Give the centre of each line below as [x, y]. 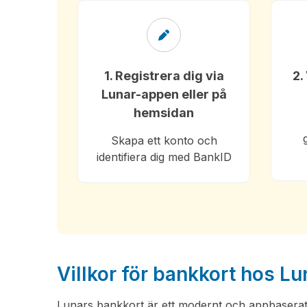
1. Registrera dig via [164, 76]
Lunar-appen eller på [164, 94]
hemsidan [164, 113]
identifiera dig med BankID [164, 157]
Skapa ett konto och [164, 140]
